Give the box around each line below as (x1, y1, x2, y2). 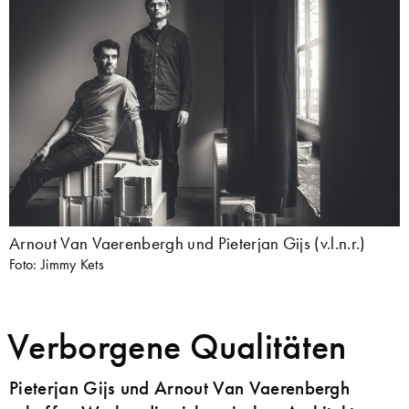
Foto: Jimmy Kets (9, 255, 105, 274)
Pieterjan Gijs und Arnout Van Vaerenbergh (9, 376, 351, 401)
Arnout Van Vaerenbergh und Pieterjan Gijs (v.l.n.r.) (9, 233, 366, 255)
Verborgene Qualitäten (7, 324, 347, 370)
